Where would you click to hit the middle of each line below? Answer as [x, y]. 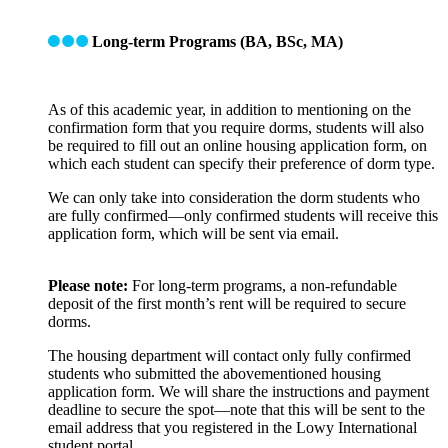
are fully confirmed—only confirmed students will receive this [243, 215]
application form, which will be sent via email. [193, 233]
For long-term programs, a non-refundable [262, 285]
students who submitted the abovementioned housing [214, 373]
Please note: [88, 285]
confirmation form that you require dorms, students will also [236, 127]
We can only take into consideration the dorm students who [234, 197]
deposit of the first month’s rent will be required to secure [227, 303]
